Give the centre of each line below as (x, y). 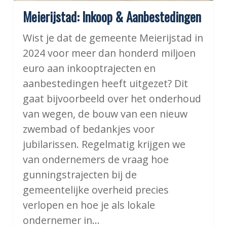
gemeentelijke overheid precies (96, 190)
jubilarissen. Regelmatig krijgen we (104, 144)
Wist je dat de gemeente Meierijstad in (113, 37)
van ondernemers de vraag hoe (96, 159)
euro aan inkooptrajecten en (89, 68)
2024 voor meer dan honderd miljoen (109, 53)
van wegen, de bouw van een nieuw (105, 113)
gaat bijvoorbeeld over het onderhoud (112, 98)
